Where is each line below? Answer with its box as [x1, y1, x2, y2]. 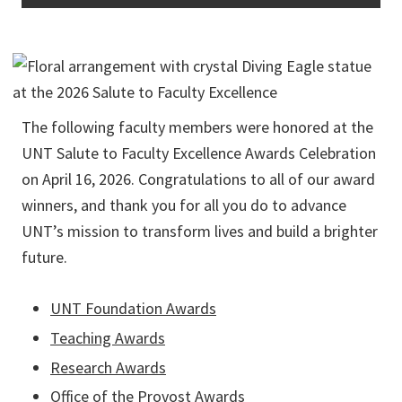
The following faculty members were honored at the [22, 117, 373, 138]
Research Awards [50, 356, 166, 378]
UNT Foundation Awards [50, 298, 216, 319]
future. [22, 247, 67, 268]
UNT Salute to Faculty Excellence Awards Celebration [22, 143, 376, 164]
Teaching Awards [50, 328, 165, 349]
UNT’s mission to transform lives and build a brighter [22, 221, 378, 242]
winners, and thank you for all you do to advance [22, 195, 346, 216]
